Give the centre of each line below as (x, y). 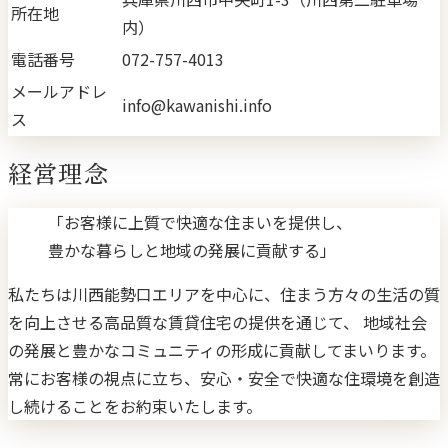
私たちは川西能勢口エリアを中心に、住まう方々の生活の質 (224, 294)
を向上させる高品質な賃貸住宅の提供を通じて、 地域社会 (217, 322)
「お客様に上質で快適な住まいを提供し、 (200, 222)
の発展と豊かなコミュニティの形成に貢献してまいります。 (222, 350)
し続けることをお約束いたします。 (135, 406)
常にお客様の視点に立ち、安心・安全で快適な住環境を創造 (224, 378)
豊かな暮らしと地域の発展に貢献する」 (192, 250)
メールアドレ (59, 90)
